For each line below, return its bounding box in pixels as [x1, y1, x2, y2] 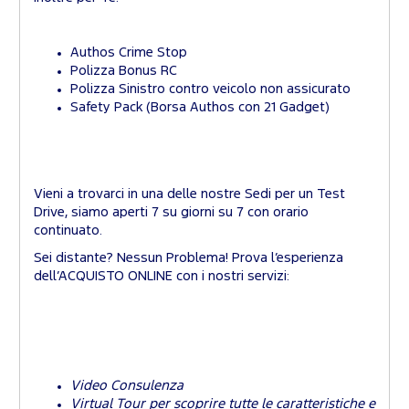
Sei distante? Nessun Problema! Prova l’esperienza [34, 252, 343, 265]
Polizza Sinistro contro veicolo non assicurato [70, 83, 351, 96]
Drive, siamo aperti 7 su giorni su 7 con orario [34, 206, 309, 219]
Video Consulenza [70, 380, 184, 393]
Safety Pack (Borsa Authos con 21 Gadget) [70, 101, 330, 114]
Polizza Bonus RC [70, 65, 177, 78]
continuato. [34, 225, 102, 237]
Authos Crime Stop [70, 47, 187, 59]
